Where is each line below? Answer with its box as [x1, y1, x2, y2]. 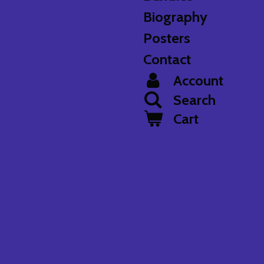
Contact [143, 50, 192, 68]
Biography [143, 8, 208, 25]
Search [173, 91, 216, 108]
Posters [143, 29, 191, 47]
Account [173, 71, 223, 89]
